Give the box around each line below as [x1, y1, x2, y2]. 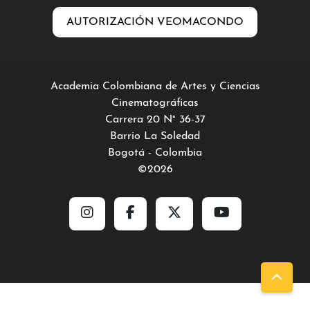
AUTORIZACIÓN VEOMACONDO [66, 17, 244, 28]
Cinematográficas [111, 98, 199, 109]
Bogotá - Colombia [108, 147, 202, 158]
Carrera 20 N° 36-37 [104, 114, 206, 125]
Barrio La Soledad [110, 131, 200, 142]
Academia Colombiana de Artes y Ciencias [50, 81, 260, 92]
